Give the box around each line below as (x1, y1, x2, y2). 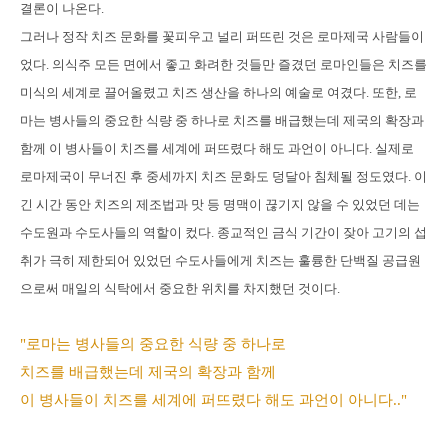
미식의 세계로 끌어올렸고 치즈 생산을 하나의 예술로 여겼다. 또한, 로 (20, 84, 417, 100)
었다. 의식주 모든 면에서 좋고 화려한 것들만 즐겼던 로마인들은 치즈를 (20, 56, 427, 72)
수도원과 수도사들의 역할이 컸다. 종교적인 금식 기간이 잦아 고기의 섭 (20, 224, 427, 240)
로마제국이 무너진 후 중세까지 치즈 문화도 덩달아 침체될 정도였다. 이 (20, 168, 427, 184)
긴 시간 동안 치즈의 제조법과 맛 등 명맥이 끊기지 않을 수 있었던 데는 (20, 196, 420, 212)
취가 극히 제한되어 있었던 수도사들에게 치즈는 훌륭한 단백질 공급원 (20, 252, 421, 268)
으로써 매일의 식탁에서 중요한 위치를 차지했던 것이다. (20, 280, 343, 296)
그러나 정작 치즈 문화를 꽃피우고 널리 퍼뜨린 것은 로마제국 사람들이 (20, 28, 424, 44)
